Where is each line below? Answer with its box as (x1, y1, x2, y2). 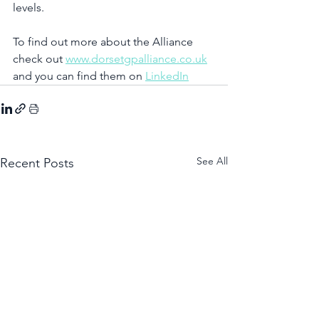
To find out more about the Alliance (13, 34, 196, 48)
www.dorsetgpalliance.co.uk (66, 51, 207, 66)
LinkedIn (145, 68, 189, 83)
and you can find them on (13, 68, 145, 83)
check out (13, 51, 66, 66)
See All (197, 154, 228, 167)
